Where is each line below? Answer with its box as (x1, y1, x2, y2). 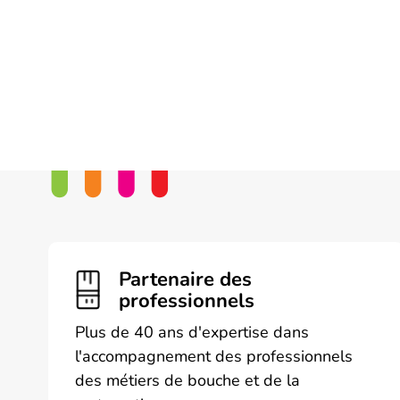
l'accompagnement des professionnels (74, 346, 353, 368)
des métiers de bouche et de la (74, 370, 300, 392)
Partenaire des (118, 266, 252, 294)
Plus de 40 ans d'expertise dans (74, 321, 309, 344)
